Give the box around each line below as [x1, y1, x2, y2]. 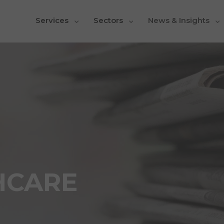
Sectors [93, 15, 123, 25]
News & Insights [148, 15, 210, 25]
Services [35, 15, 69, 25]
